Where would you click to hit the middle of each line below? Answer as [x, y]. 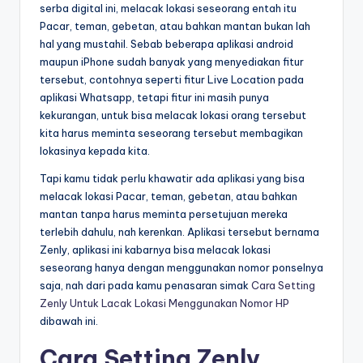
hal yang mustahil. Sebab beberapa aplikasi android [167, 43]
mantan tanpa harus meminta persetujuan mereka [164, 214]
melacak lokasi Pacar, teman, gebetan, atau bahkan [169, 196]
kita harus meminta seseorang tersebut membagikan [171, 132]
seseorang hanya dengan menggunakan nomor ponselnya [181, 267]
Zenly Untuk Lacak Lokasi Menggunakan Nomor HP [164, 303]
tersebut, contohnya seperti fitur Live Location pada [172, 79]
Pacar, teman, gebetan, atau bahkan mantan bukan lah [175, 26]
